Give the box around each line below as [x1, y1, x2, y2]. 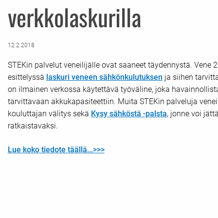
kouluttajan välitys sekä [7, 109, 91, 118]
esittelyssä [7, 72, 46, 82]
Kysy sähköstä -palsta [91, 109, 167, 118]
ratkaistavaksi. [7, 121, 58, 130]
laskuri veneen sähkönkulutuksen [46, 72, 163, 82]
